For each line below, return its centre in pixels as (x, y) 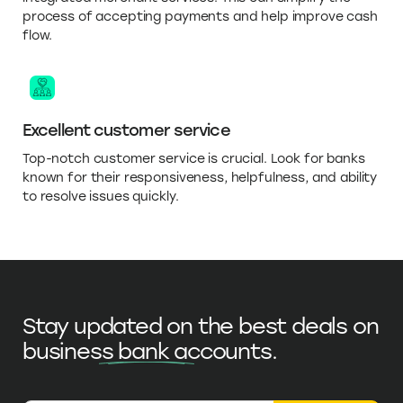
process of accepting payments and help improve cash (200, 17)
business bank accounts (147, 352)
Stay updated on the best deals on (201, 327)
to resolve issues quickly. (101, 197)
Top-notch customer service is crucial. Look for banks (194, 159)
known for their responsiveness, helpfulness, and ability (200, 178)
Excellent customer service (126, 131)
